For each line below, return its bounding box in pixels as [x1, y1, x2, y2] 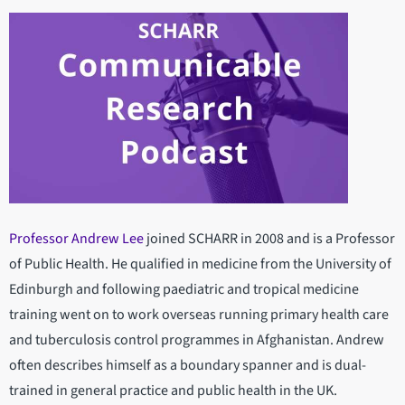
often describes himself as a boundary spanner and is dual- [9, 355, 366, 376]
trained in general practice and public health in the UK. [9, 381, 337, 401]
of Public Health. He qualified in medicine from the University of [9, 254, 391, 275]
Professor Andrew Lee [9, 229, 144, 250]
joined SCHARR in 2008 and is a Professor [144, 229, 395, 250]
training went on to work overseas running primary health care [9, 305, 389, 325]
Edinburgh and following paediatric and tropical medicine [9, 279, 359, 300]
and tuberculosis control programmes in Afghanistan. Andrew [9, 330, 384, 351]
